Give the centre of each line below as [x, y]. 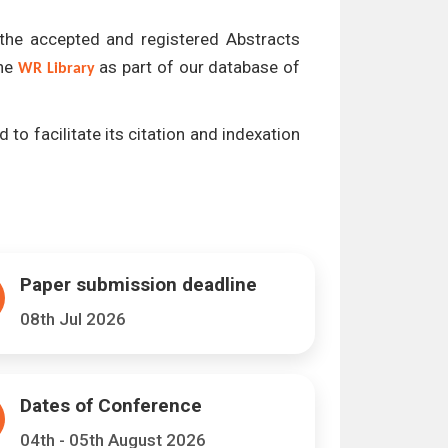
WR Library [56, 69]
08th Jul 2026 [72, 319]
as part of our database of [197, 67]
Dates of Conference [110, 405]
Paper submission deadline [138, 284]
